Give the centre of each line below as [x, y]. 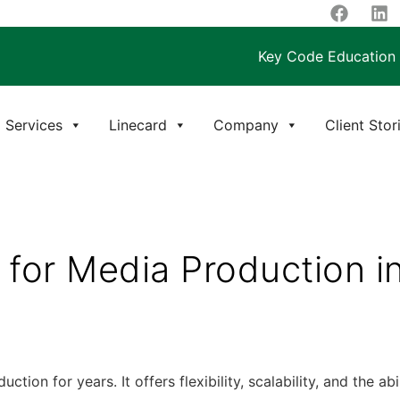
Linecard [137, 125]
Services [33, 125]
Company [246, 125]
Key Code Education [327, 56]
